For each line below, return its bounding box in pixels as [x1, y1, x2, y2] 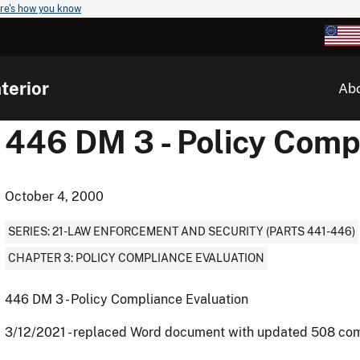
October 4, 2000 [5, 189, 104, 204]
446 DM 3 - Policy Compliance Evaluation [5, 292, 248, 307]
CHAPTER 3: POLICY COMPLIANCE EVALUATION [8, 252, 264, 264]
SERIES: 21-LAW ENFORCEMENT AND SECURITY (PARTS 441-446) [8, 225, 355, 238]
